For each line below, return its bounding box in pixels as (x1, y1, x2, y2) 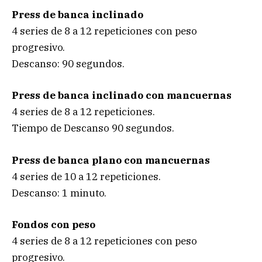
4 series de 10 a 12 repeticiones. (12, 170, 161, 183)
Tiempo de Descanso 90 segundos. (12, 122, 174, 135)
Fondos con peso (12, 218, 95, 231)
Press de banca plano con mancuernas (12, 153, 210, 167)
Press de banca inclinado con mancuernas (12, 89, 232, 102)
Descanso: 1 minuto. (12, 186, 106, 199)
